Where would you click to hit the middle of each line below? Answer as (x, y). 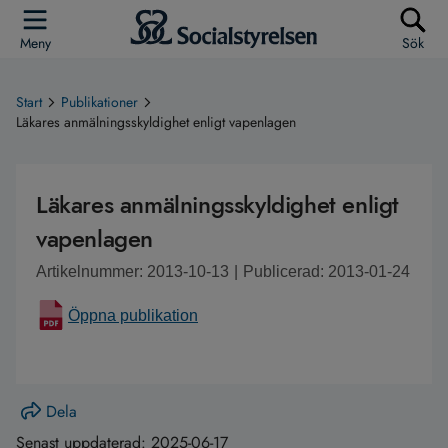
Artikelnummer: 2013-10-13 (132, 271)
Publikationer (99, 102)
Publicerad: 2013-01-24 (326, 271)
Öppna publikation (133, 315)
